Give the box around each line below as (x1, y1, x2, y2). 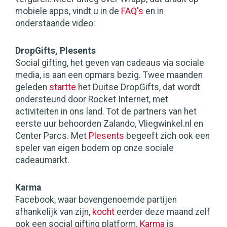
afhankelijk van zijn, (15, 207, 92, 217)
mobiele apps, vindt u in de (15, 6, 121, 17)
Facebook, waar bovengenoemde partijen (15, 195, 177, 205)
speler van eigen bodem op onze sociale (15, 143, 174, 154)
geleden (15, 82, 49, 93)
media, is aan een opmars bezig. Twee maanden (15, 70, 203, 81)
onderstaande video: (15, 18, 95, 29)
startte (49, 82, 76, 93)
